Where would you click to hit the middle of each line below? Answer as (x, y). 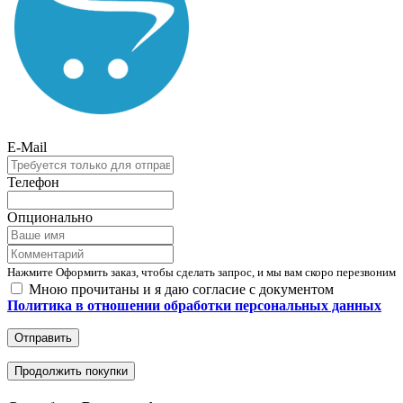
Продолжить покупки (71, 372)
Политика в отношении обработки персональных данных (194, 306)
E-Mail (27, 148)
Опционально (50, 218)
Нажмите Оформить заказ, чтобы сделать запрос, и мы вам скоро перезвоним (201, 273)
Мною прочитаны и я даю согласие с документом (179, 290)
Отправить (43, 338)
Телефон (33, 183)
